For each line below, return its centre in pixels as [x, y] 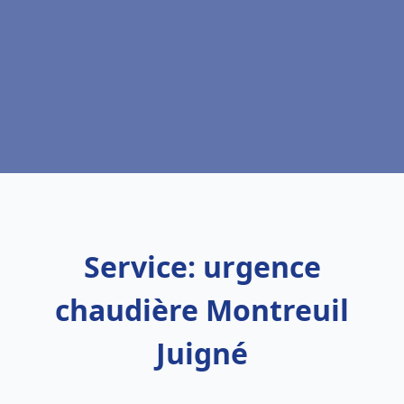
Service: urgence [202, 266]
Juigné [202, 353]
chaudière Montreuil [202, 310]
